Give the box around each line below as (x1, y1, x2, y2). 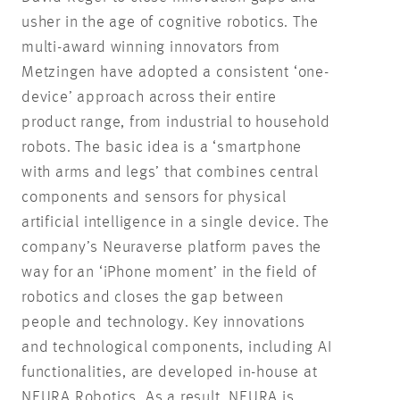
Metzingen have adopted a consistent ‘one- (21, 64, 329, 81)
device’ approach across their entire (21, 89, 277, 106)
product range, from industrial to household (21, 114, 330, 131)
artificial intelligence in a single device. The (21, 214, 329, 231)
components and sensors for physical (21, 189, 287, 206)
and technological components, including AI (21, 339, 332, 356)
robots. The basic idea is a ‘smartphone (21, 139, 303, 156)
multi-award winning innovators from (21, 39, 281, 56)
